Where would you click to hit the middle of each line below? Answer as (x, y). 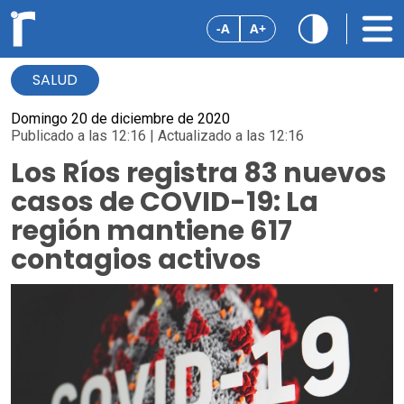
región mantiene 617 (151, 231)
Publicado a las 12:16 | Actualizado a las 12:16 (157, 136)
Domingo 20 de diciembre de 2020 (120, 119)
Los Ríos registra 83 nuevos (199, 173)
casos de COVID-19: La (165, 202)
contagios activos (136, 260)
